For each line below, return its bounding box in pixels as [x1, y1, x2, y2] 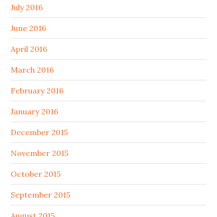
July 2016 [11, 2, 43, 13]
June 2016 [11, 23, 46, 33]
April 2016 [11, 44, 47, 54]
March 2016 [11, 65, 54, 75]
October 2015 [11, 169, 61, 179]
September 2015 [11, 190, 71, 200]
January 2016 [11, 107, 59, 117]
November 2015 [11, 148, 69, 158]
